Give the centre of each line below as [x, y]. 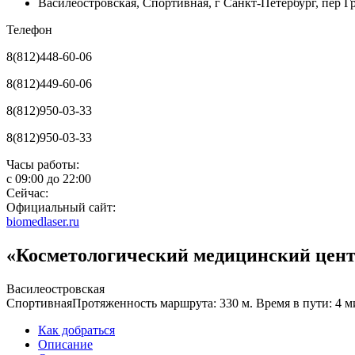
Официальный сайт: [61, 207]
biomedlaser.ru [43, 221]
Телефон [29, 30]
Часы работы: [43, 164]
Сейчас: [27, 193]
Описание [65, 344]
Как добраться [76, 330]
